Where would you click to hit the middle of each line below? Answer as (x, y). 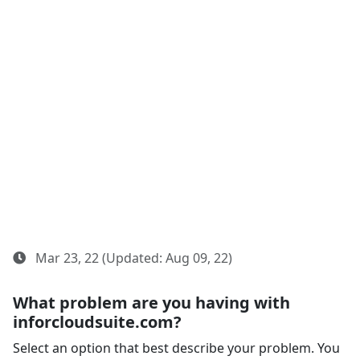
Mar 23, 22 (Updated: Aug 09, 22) (132, 258)
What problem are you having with (151, 303)
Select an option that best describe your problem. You (176, 348)
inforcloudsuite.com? (97, 322)
